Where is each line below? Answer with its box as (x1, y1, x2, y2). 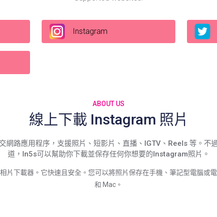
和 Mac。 (94, 181, 123, 188)
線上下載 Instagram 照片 (29, 111, 188, 128)
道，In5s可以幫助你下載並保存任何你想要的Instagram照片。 (7, 150, 210, 158)
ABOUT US (93, 100, 124, 108)
